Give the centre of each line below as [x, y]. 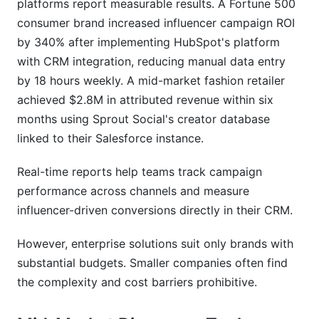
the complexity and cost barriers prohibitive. [137, 282]
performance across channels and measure [133, 191]
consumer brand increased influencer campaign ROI [156, 23]
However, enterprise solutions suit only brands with [155, 244]
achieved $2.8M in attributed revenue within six [145, 100]
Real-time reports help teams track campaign [140, 172]
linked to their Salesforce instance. [110, 138]
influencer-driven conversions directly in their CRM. [155, 210]
